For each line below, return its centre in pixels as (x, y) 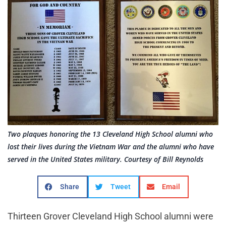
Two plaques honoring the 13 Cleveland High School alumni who (110, 134)
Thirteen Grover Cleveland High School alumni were (110, 216)
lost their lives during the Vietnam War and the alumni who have (111, 147)
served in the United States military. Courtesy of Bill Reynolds (105, 159)
